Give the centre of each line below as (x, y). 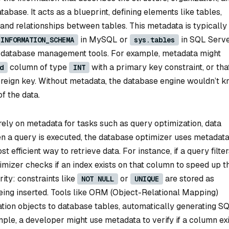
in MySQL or (104, 40)
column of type (38, 67)
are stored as (189, 178)
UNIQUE (147, 179)
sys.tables (154, 40)
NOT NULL (98, 179)
